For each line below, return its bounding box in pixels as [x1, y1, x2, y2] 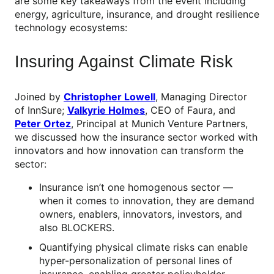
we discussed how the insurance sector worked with [15, 130, 257, 143]
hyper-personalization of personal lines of [39, 254, 232, 267]
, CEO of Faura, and [145, 103, 235, 116]
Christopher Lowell [64, 90, 155, 103]
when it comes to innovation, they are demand [39, 194, 254, 207]
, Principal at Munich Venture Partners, [71, 117, 248, 130]
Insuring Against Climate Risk [15, 52, 233, 71]
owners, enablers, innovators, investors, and [39, 207, 242, 220]
